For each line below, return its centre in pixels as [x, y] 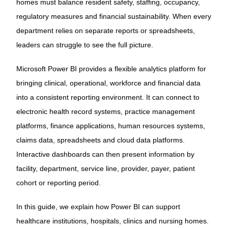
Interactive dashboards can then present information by [105, 154]
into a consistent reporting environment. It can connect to [108, 97]
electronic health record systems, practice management [105, 112]
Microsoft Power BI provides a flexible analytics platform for [111, 69]
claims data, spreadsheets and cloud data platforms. [100, 140]
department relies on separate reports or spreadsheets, [105, 30]
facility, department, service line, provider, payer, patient [105, 169]
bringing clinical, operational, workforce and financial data [108, 83]
